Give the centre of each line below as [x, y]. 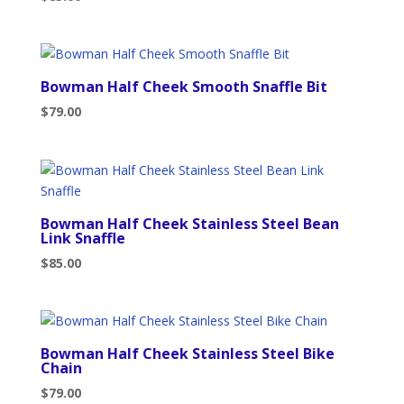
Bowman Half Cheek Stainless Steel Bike [187, 353]
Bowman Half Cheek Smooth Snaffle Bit [184, 87]
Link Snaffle [83, 238]
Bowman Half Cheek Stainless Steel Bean [189, 223]
